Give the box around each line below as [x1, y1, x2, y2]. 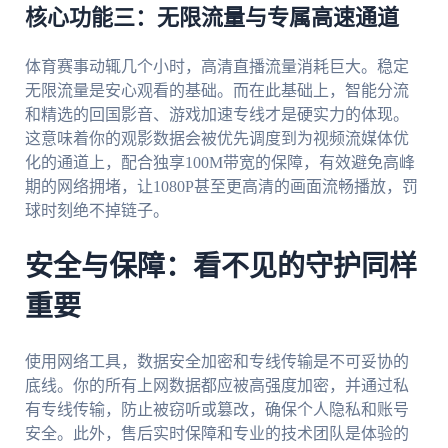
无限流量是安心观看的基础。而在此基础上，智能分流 [24, 82, 409, 100]
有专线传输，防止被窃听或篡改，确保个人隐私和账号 [24, 400, 409, 418]
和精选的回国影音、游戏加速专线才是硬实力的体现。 [24, 106, 409, 124]
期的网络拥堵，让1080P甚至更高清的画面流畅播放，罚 [24, 178, 418, 196]
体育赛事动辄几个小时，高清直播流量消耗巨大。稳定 [24, 58, 409, 76]
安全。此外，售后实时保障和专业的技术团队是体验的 [24, 424, 409, 442]
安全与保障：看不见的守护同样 [24, 253, 417, 282]
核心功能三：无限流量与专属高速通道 [24, 7, 399, 30]
